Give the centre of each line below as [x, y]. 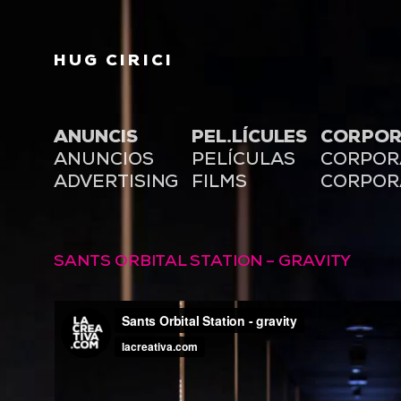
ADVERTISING [116, 183]
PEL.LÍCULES [250, 138]
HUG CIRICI [114, 61]
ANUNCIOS [104, 161]
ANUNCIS [96, 138]
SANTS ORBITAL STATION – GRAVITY [203, 262]
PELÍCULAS [243, 161]
